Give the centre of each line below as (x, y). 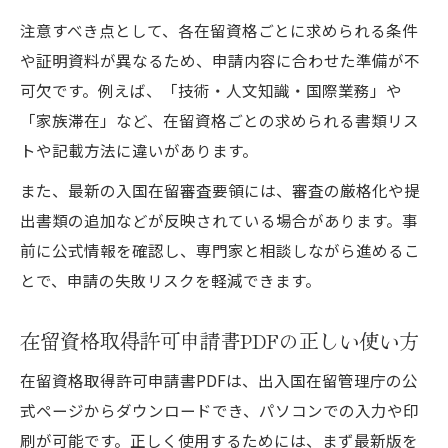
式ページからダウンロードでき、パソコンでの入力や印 (219, 409)
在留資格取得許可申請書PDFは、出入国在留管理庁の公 (219, 379)
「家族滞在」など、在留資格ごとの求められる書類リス (219, 119)
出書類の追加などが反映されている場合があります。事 (219, 219)
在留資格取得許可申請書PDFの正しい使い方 (219, 339)
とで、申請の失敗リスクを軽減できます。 (170, 279)
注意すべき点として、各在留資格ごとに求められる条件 (219, 29)
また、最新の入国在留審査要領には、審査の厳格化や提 (220, 189)
